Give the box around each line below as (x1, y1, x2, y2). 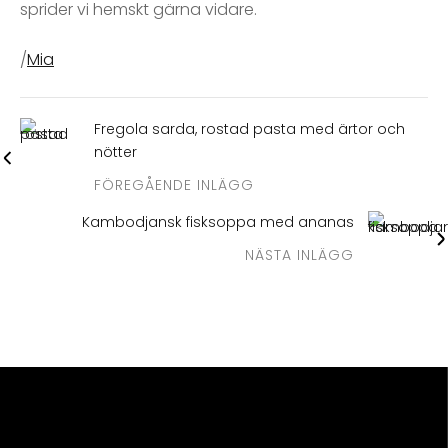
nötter (94, 142, 137, 163)
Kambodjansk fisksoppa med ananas (82, 212, 354, 233)
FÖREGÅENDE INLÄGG (94, 175, 254, 196)
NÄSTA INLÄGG (245, 245, 354, 266)
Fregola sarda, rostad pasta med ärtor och (94, 119, 405, 140)
